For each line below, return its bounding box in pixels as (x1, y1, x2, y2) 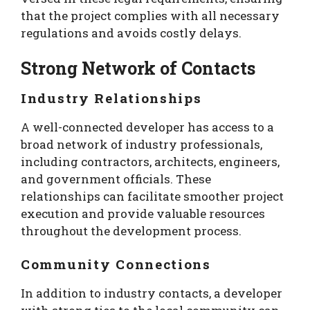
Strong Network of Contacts (21, 57, 255, 80)
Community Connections (21, 255, 211, 273)
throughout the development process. (21, 223, 241, 239)
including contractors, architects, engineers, (21, 154, 280, 170)
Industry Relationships (21, 89, 202, 107)
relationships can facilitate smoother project (21, 188, 284, 205)
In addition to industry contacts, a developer (21, 284, 282, 301)
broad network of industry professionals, (21, 136, 262, 153)
